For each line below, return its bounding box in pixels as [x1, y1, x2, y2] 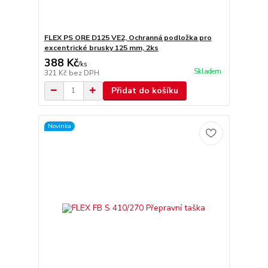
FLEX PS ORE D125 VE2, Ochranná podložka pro [44, 32, 212, 42]
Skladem [193, 66, 221, 76]
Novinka [47, 121, 71, 130]
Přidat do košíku [111, 84, 178, 96]
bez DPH [68, 68, 99, 78]
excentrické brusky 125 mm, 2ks [44, 42, 159, 53]
